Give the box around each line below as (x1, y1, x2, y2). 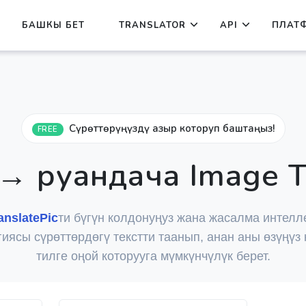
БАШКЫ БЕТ (21, 19, 85, 31)
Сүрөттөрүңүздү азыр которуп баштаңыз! (68, 122, 275, 135)
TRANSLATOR (118, 19, 186, 31)
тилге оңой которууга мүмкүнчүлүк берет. (36, 249, 270, 263)
